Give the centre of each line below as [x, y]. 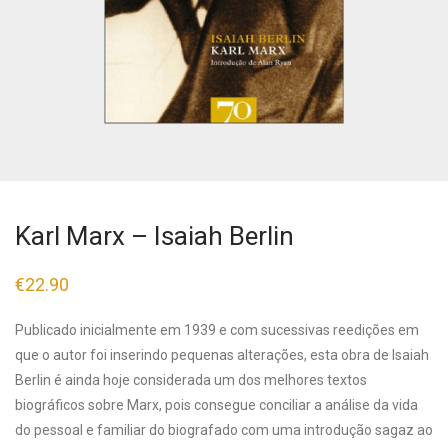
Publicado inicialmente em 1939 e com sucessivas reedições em [217, 330]
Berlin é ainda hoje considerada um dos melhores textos [191, 380]
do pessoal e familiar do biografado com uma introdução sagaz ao [224, 430]
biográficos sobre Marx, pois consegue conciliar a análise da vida [216, 405]
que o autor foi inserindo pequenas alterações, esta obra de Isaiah [222, 355]
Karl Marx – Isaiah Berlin [154, 236]
